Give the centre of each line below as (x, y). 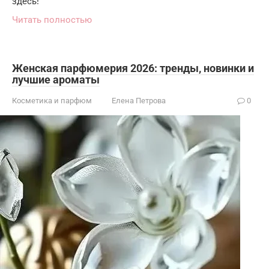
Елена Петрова (139, 100)
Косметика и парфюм (52, 100)
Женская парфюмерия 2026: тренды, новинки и (133, 68)
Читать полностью (52, 20)
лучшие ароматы (56, 79)
